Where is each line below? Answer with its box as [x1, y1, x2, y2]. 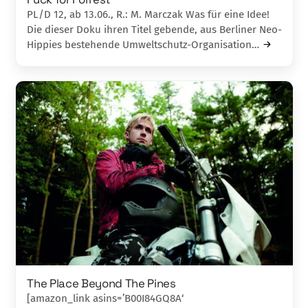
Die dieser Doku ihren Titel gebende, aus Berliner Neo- [27, 23, 283, 36]
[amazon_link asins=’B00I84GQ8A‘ [27, 292, 184, 305]
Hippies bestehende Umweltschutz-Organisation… [27, 38, 260, 52]
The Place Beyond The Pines [27, 276, 176, 291]
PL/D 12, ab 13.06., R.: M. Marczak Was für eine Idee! [27, 8, 270, 21]
